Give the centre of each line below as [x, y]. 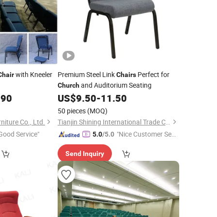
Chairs [126, 75]
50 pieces [71, 111]
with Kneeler [33, 74]
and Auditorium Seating [115, 85]
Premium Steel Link [87, 74]
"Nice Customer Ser [145, 134]
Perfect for [153, 74]
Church [68, 85]
